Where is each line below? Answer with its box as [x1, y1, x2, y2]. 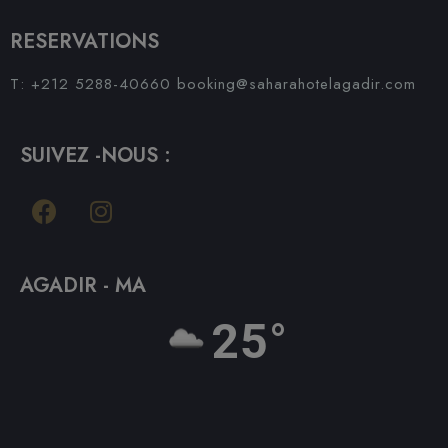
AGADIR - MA [20, 271, 146, 301]
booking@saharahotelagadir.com [177, 73, 416, 96]
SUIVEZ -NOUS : [20, 141, 171, 171]
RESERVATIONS [10, 27, 159, 57]
